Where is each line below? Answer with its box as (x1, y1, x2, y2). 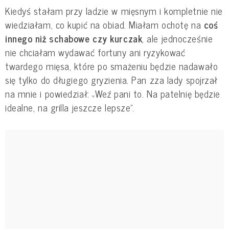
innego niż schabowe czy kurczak (5, 30, 143, 46)
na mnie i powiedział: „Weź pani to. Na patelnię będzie (5, 85, 220, 101)
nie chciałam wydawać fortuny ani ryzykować (5, 44, 186, 60)
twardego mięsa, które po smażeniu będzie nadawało (5, 58, 218, 74)
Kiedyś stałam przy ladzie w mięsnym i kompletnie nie (5, 3, 223, 18)
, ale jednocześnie (142, 30, 213, 46)
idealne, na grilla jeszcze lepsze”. (5, 99, 134, 115)
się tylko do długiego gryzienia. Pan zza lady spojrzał (5, 72, 218, 87)
